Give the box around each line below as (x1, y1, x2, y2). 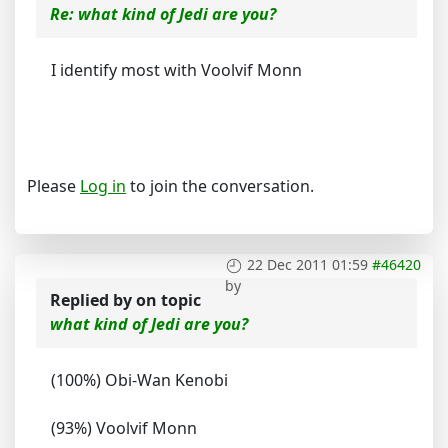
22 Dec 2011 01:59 (247, 255, 368, 274)
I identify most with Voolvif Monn (51, 59, 302, 81)
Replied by (50, 289, 136, 311)
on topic (136, 289, 201, 311)
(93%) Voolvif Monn (51, 417, 197, 439)
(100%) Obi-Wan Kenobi (51, 369, 228, 391)
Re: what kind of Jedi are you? (50, 3, 276, 25)
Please (27, 175, 80, 197)
